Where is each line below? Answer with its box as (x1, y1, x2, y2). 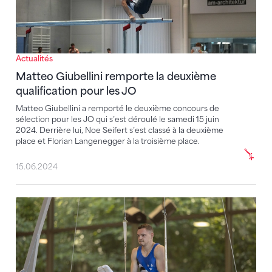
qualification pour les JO (16, 84, 137, 97)
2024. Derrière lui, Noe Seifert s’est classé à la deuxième (16, 125, 223, 135)
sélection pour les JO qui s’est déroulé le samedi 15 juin (16, 114, 219, 124)
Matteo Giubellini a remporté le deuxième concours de (16, 103, 219, 113)
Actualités (16, 53, 53, 63)
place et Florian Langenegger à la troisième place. (16, 136, 200, 146)
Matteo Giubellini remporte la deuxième (16, 70, 216, 83)
